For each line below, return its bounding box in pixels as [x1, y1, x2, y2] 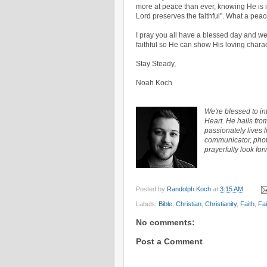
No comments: [136, 217, 195, 227]
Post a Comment [136, 236, 203, 246]
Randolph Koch [167, 185, 211, 193]
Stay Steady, [136, 60, 176, 69]
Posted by [136, 185, 167, 193]
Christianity [205, 200, 237, 207]
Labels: [136, 200, 159, 207]
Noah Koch [136, 79, 172, 88]
